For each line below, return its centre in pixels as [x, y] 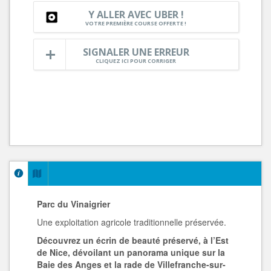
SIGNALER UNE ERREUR [136, 52]
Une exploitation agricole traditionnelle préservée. [132, 222]
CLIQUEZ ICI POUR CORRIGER [136, 61]
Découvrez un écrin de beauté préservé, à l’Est [133, 240]
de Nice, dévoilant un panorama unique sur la [131, 252]
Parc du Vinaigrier [73, 204]
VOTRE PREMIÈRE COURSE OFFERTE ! [136, 24]
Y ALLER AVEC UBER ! [136, 15]
